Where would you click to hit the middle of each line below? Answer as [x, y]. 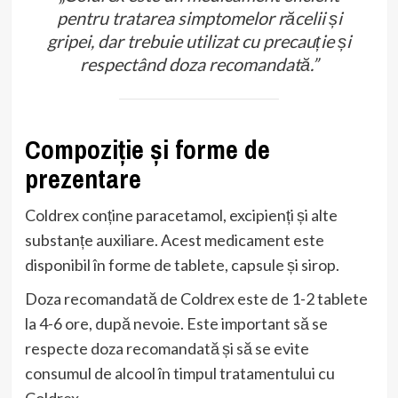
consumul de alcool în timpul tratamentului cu [179, 373]
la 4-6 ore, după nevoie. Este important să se [176, 323]
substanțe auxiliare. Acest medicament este [174, 239]
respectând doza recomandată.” [199, 64]
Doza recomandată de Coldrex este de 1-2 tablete [196, 298]
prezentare [83, 178]
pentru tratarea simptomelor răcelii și [199, 17]
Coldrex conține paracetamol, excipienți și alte [181, 215]
